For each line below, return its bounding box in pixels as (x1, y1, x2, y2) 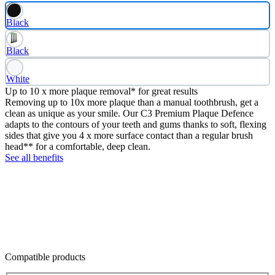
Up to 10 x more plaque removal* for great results (5, 85, 198, 96)
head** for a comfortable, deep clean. (5, 141, 150, 152)
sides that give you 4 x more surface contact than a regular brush (5, 130, 253, 141)
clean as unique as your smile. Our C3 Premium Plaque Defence (5, 107, 254, 118)
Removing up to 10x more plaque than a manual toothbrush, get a (5, 96, 258, 107)
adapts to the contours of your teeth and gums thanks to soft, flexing (5, 118, 266, 130)
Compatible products (5, 251, 85, 262)
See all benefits (5, 152, 63, 163)
